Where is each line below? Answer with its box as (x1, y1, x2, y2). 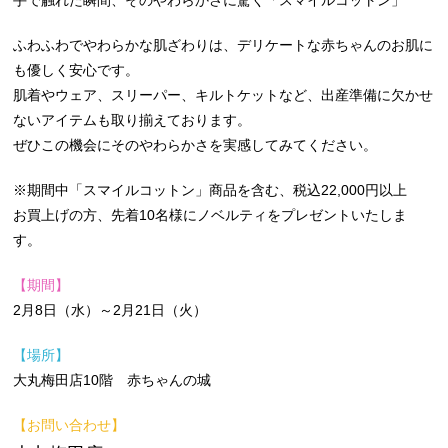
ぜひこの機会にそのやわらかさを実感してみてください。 (13, 137, 378, 154)
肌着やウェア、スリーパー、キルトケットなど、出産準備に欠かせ (13, 87, 434, 104)
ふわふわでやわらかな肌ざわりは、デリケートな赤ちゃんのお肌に (13, 37, 434, 54)
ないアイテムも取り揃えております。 (13, 112, 252, 129)
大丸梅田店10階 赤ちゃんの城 (13, 372, 212, 389)
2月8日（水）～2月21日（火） (13, 302, 208, 319)
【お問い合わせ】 (13, 417, 126, 434)
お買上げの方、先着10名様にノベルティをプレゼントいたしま (13, 207, 408, 224)
